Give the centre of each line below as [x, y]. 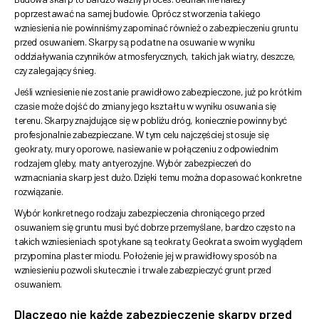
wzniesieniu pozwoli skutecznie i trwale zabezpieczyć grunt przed [143, 270]
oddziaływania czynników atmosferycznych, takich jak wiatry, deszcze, [155, 56]
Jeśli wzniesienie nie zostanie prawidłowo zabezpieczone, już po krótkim [158, 92]
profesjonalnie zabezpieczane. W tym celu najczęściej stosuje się [142, 135]
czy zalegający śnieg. [55, 70]
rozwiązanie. [39, 192]
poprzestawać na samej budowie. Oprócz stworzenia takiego [137, 14]
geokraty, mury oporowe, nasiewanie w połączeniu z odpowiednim [146, 149]
